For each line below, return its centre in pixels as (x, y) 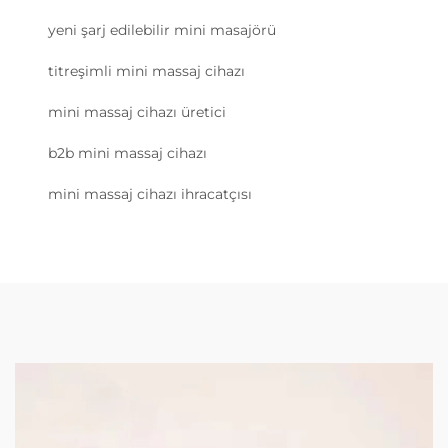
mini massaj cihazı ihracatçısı (150, 194)
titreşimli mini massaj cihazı (146, 71)
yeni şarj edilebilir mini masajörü (162, 30)
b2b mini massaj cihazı (127, 153)
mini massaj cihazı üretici (137, 112)
